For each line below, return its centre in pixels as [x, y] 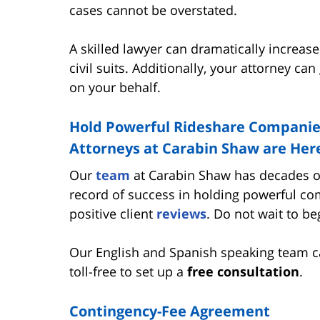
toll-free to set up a [128, 271]
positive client [113, 213]
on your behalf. [115, 87]
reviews [181, 213]
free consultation [243, 271]
